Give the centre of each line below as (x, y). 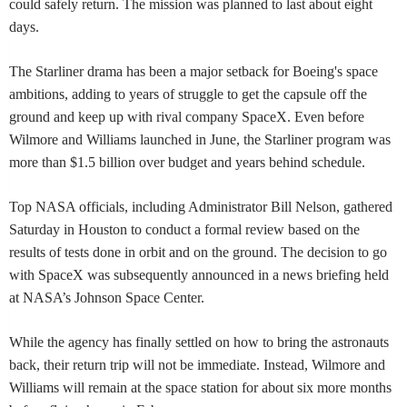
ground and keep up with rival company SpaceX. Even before (187, 116)
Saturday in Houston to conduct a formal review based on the (184, 229)
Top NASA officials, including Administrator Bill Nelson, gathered (201, 206)
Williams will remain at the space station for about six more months (200, 387)
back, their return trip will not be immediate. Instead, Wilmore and (197, 364)
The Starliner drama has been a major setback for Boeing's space (194, 71)
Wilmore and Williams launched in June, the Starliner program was (200, 139)
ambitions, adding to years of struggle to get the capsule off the (188, 94)
